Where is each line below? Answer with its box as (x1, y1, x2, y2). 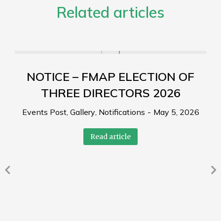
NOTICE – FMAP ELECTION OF (27, 69, 194, 84)
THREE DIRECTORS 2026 (40, 85, 181, 100)
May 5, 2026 (153, 107, 199, 117)
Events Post (22, 107, 67, 117)
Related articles (57, 2, 164, 22)
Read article (90, 132, 131, 141)
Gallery (70, 107, 95, 117)
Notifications (98, 107, 145, 117)
